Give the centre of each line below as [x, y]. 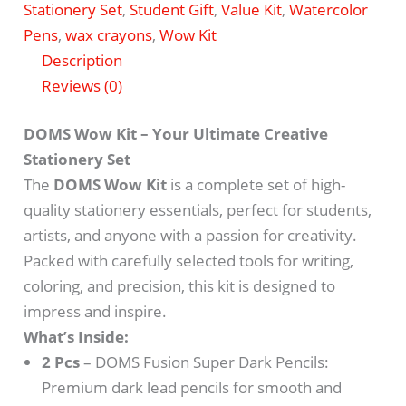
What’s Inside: [77, 337]
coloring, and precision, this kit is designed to [180, 286]
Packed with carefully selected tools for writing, [189, 261]
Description [82, 60]
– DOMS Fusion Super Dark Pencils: [205, 362]
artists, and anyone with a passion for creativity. [191, 236]
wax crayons [109, 34]
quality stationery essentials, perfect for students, [198, 210]
